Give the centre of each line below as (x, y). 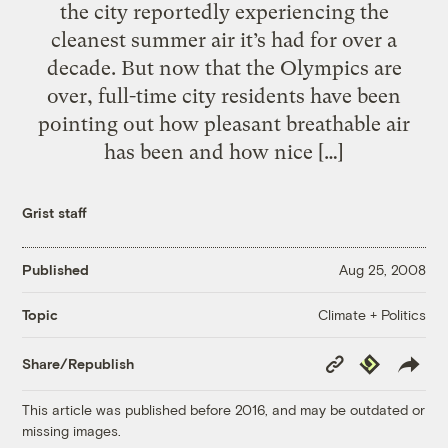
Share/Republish (78, 364)
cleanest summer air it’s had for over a (224, 39)
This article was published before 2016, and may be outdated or (224, 409)
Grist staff (55, 212)
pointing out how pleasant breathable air (224, 123)
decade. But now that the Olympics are (224, 67)
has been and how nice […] (224, 151)
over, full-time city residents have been (224, 95)
